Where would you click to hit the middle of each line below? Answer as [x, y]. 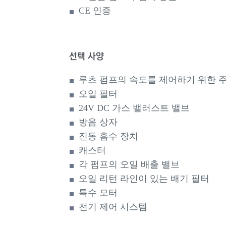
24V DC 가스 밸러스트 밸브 [134, 108]
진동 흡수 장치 [109, 136]
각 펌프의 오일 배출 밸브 [129, 164]
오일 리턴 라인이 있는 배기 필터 [144, 179]
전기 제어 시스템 [113, 207]
